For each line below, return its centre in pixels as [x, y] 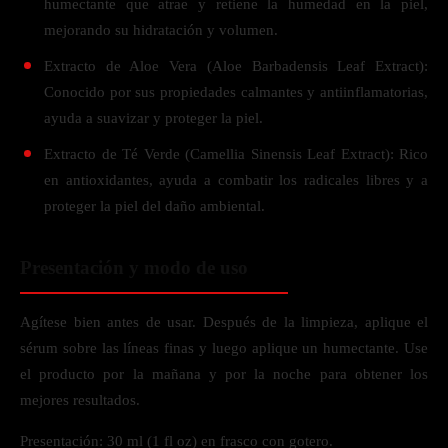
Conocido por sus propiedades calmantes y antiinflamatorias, [236, 92]
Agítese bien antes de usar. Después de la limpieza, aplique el [224, 322]
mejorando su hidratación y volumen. [161, 30]
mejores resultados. [80, 400]
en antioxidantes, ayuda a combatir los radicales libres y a [236, 180]
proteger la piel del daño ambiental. [154, 206]
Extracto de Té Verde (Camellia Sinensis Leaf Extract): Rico [236, 154]
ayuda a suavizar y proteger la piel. [153, 118]
